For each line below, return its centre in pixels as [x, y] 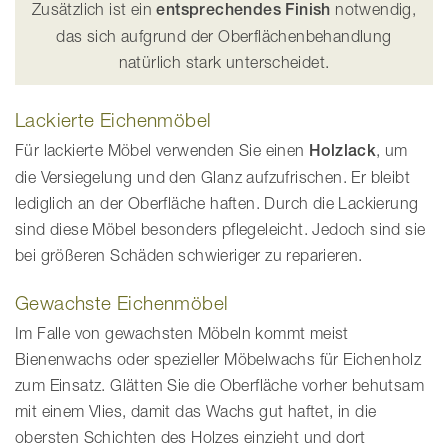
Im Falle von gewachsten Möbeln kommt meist [182, 333]
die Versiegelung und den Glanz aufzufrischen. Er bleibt [212, 177]
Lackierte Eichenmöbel [113, 120]
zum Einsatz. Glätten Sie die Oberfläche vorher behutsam [219, 385]
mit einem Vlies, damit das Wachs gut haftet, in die [196, 411]
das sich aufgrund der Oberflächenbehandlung [224, 36]
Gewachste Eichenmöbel [122, 303]
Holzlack [343, 151]
